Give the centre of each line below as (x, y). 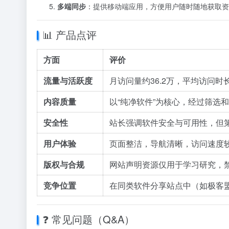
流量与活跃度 (68, 81)
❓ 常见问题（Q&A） (88, 219)
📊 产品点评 (70, 35)
